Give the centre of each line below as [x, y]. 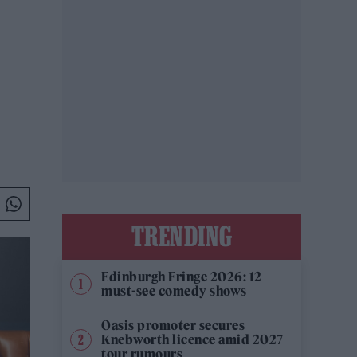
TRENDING [182, 236]
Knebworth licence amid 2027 [192, 339]
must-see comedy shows [174, 291]
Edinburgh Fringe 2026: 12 [182, 277]
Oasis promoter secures [173, 325]
